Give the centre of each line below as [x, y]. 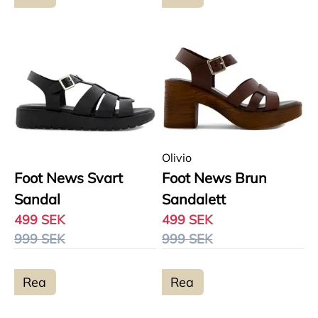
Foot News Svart [68, 178]
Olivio [177, 158]
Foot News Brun [214, 178]
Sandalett [194, 199]
